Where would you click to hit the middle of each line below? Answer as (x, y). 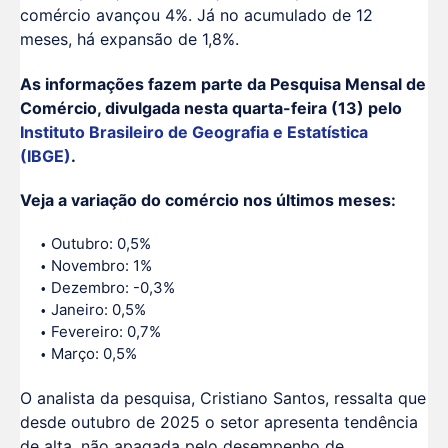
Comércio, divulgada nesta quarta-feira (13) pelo (211, 107)
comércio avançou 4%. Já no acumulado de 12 (196, 14)
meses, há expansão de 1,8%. (129, 38)
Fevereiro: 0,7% (105, 332)
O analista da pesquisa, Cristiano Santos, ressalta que (223, 398)
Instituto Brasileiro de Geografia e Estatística (194, 131)
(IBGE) (45, 155)
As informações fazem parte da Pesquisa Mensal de (223, 83)
